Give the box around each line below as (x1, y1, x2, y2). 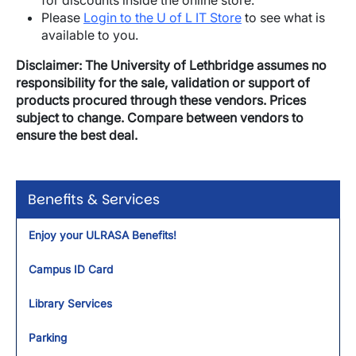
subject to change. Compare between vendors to (16, 110, 304, 126)
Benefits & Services (28, 190, 160, 209)
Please (41, 10, 83, 25)
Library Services (29, 297, 112, 310)
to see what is (242, 10, 325, 25)
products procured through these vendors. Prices (16, 92, 306, 108)
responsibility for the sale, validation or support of (16, 75, 310, 91)
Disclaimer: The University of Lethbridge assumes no (16, 57, 327, 73)
